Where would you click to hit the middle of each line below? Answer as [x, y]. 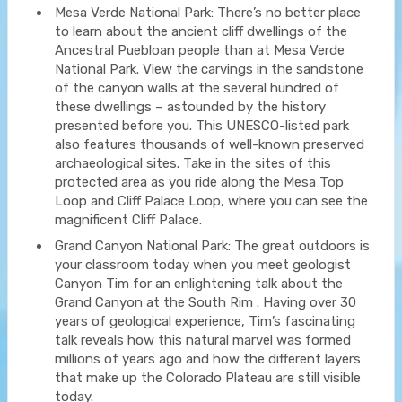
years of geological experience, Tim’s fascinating [205, 321]
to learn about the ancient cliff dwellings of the [201, 31]
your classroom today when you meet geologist [203, 264]
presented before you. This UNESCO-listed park [202, 125]
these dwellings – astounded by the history [190, 106]
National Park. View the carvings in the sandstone [209, 69]
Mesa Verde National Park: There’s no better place [208, 12]
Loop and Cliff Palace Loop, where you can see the [211, 201]
